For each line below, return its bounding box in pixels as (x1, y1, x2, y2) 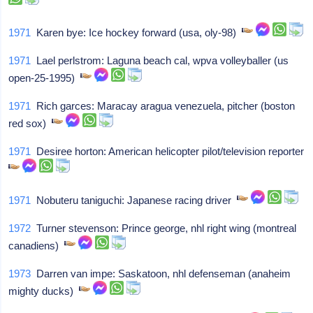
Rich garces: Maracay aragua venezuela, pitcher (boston (31, 100, 296, 112)
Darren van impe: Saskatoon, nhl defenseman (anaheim (31, 268, 291, 279)
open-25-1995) (8, 72, 81, 84)
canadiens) (8, 240, 65, 252)
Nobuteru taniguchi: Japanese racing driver (31, 194, 238, 206)
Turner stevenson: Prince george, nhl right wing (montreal (31, 222, 297, 234)
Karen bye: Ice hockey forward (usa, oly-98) (31, 27, 242, 38)
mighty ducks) (8, 285, 80, 297)
